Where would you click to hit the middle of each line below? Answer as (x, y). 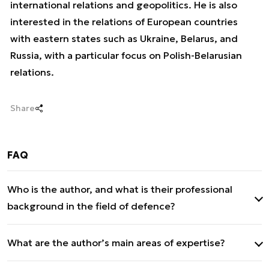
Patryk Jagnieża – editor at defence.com (102, 231)
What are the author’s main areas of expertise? (116, 243)
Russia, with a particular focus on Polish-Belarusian (126, 55)
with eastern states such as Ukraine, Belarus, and (124, 38)
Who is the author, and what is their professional (120, 189)
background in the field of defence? (91, 206)
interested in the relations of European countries (124, 22)
